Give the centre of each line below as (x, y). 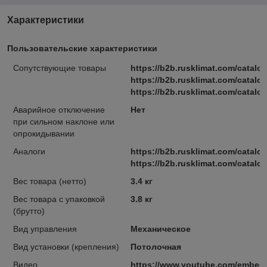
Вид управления (45, 229)
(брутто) (29, 211)
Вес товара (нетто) (50, 181)
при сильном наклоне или (64, 122)
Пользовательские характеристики (82, 48)
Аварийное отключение (59, 110)
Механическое (160, 229)
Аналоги (29, 151)
